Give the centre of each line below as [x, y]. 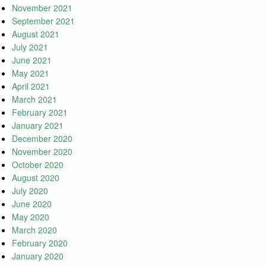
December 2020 [42, 139]
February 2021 [40, 113]
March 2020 [34, 230]
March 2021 [34, 99]
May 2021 [31, 73]
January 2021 [38, 126]
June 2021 [32, 60]
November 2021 [42, 8]
